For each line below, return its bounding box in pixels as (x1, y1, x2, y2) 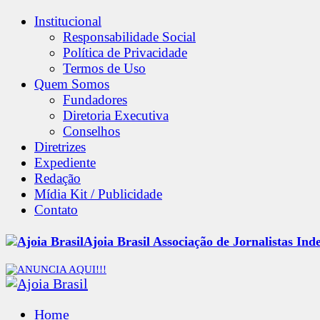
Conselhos (63, 124, 120, 139)
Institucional (34, 14, 101, 29)
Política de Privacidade (63, 45, 187, 60)
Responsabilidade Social (63, 29, 196, 44)
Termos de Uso (63, 61, 146, 76)
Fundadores (63, 92, 127, 107)
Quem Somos (34, 76, 109, 91)
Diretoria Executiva (63, 108, 169, 123)
